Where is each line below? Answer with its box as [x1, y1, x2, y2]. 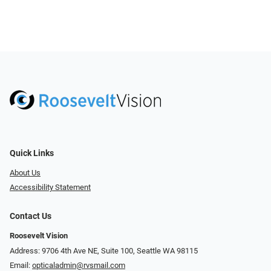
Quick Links [10, 148, 54, 158]
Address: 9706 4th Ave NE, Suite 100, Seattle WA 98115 [10, 246, 198, 255]
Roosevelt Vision [10, 231, 68, 241]
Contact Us [10, 211, 51, 222]
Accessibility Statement [10, 183, 91, 192]
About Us [10, 168, 41, 177]
